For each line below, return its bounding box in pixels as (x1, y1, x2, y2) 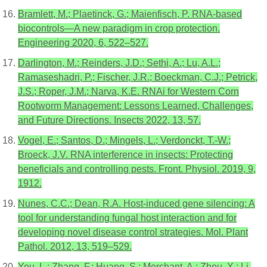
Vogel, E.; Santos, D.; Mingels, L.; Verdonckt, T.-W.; (18, 135, 231, 145)
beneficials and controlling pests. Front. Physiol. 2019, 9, (18, 163, 256, 174)
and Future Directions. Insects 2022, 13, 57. (18, 114, 201, 125)
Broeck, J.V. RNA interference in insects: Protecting (18, 149, 233, 160)
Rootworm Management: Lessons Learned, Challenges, (18, 100, 253, 111)
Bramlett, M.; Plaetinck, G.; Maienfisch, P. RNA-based (18, 8, 242, 19)
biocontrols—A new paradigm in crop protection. (18, 23, 220, 33)
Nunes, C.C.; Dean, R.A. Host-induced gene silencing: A (18, 198, 255, 209)
